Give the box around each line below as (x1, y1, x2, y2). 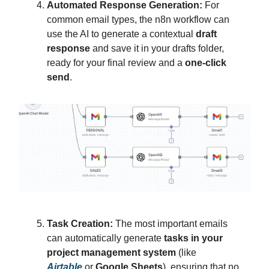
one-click (185, 57, 226, 68)
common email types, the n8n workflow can (47, 14, 229, 25)
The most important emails (113, 219, 228, 229)
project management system (47, 247, 176, 258)
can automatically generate (47, 233, 164, 244)
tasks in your (164, 233, 223, 244)
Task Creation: (47, 219, 113, 229)
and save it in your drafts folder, (90, 43, 224, 53)
